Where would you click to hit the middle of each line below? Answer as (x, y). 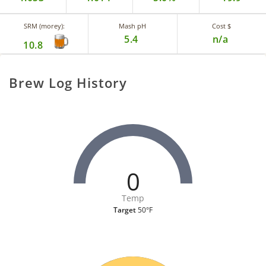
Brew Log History (68, 83)
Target (125, 210)
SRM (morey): (44, 26)
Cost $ (222, 26)
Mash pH (133, 26)
